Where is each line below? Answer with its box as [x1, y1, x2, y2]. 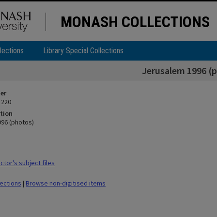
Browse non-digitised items [26, 179, 106, 187]
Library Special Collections [43, 46, 124, 55]
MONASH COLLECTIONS [61, 13, 210, 31]
